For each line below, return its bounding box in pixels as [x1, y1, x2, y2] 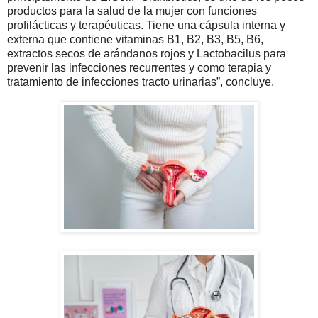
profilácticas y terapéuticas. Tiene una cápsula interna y [7, 19, 285, 32]
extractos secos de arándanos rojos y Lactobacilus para [7, 48, 286, 60]
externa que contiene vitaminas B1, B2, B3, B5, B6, [7, 33, 263, 46]
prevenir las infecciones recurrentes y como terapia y [7, 62, 271, 75]
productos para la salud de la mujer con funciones [7, 5, 257, 18]
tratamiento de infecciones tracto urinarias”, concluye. [7, 76, 274, 89]
